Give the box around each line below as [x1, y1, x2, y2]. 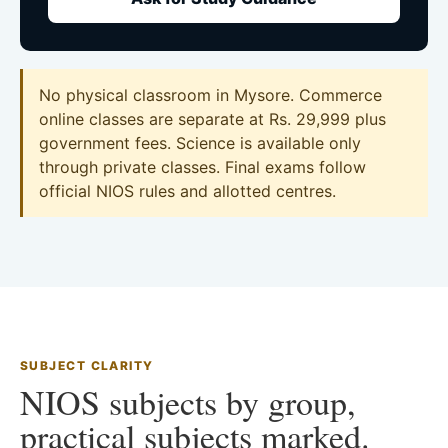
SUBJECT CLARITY [20, 358, 154, 374]
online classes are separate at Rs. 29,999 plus [39, 109, 386, 130]
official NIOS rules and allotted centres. [39, 181, 336, 202]
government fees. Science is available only [39, 133, 361, 154]
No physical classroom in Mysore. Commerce [39, 85, 382, 106]
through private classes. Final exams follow [39, 157, 366, 178]
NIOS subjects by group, [20, 379, 356, 426]
